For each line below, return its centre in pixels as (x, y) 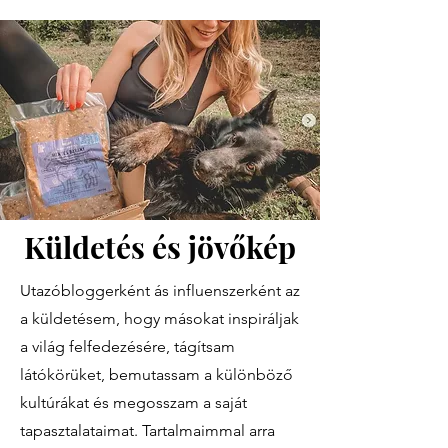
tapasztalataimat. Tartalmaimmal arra (147, 430)
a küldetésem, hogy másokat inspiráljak (159, 318)
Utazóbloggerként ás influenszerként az (160, 290)
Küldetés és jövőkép (160, 247)
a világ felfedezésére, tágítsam (127, 346)
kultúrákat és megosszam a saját (133, 402)
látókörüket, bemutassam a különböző (156, 374)
